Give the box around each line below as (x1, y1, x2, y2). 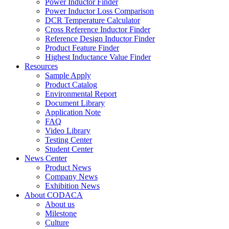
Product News (45, 163, 91, 172)
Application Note (45, 107, 101, 117)
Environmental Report (45, 89, 117, 98)
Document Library (45, 98, 105, 107)
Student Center (45, 144, 93, 153)
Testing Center (45, 135, 92, 144)
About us (45, 199, 75, 209)
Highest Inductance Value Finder (45, 52, 151, 61)
